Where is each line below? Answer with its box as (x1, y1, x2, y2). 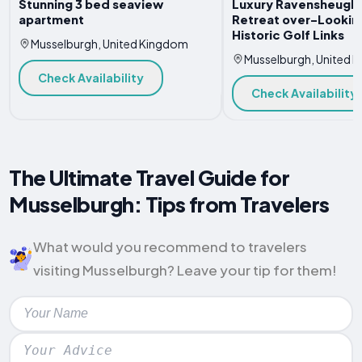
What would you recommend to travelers (33, 237, 308, 255)
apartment (18, 12, 84, 27)
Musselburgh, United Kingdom (30, 36, 188, 52)
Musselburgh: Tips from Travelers (9, 191, 330, 218)
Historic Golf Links (231, 27, 344, 43)
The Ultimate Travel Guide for (9, 164, 290, 192)
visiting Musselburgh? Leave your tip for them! (33, 260, 338, 279)
